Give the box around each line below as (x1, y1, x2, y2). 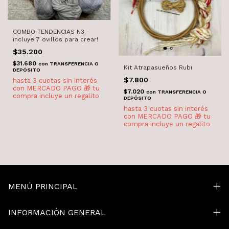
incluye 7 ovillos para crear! (13, 36, 98, 43)
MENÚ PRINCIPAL (8, 181, 78, 191)
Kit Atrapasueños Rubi (123, 63, 192, 71)
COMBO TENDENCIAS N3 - (13, 28, 89, 36)
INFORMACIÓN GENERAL (8, 207, 106, 217)
